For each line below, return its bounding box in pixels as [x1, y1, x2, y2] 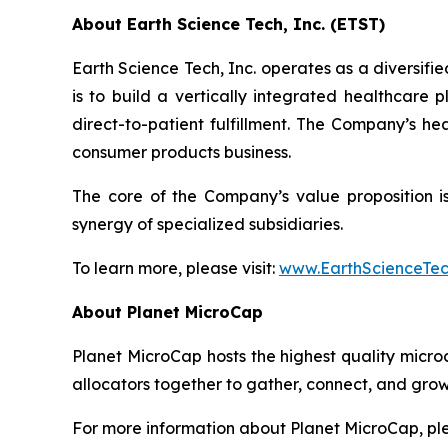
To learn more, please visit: [72, 257, 279, 278]
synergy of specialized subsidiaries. [72, 213, 343, 234]
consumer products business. [72, 141, 291, 162]
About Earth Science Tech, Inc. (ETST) [72, 13, 385, 34]
